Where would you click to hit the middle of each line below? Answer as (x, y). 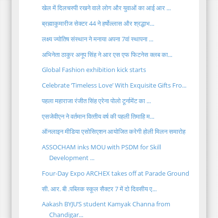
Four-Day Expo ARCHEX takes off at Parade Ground (116, 173)
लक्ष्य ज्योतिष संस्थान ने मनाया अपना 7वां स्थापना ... (98, 39)
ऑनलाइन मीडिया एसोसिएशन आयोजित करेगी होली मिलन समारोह (114, 132)
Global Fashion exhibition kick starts (94, 70)
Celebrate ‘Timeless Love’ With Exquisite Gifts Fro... (114, 85)
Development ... (72, 158)
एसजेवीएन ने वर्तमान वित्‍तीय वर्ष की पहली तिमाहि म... (98, 116)
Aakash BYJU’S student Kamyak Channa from (106, 204)
